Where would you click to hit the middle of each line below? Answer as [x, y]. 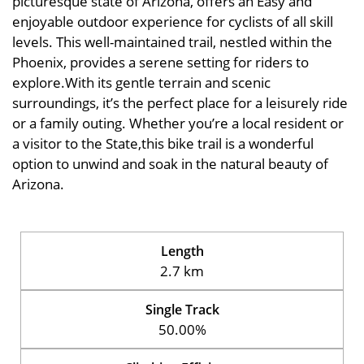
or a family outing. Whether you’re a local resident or [178, 123]
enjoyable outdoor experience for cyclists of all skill [173, 22]
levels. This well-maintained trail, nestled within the [172, 42]
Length [182, 251]
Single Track [182, 309]
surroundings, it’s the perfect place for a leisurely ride [180, 103]
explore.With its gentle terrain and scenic [141, 82]
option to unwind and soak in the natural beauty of [170, 164]
